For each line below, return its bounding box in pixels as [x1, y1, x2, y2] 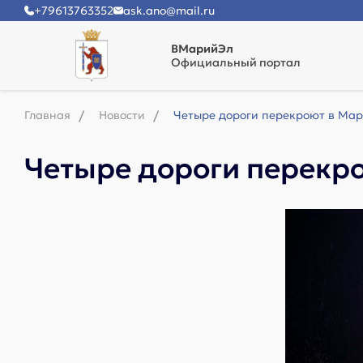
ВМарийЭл [171, 41, 233, 56]
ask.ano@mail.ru [123, 3, 215, 18]
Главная [24, 108, 70, 122]
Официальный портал [171, 55, 301, 70]
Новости [99, 108, 145, 122]
